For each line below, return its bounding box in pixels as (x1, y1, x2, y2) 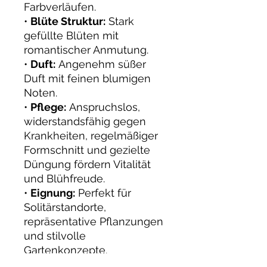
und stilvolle (24, 229, 86, 242)
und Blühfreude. (24, 172, 105, 185)
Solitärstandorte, (24, 201, 106, 213)
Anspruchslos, (66, 101, 140, 113)
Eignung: (30, 187, 75, 199)
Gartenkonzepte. (24, 244, 107, 256)
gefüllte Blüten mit (24, 29, 119, 42)
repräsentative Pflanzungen (24, 215, 163, 228)
